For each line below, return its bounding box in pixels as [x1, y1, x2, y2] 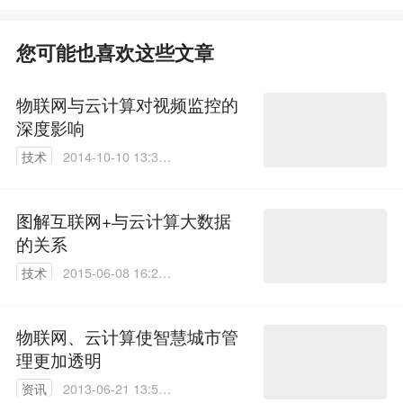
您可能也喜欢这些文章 [15, 39, 214, 67]
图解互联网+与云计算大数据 [15, 208, 231, 233]
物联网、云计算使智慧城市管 [15, 324, 238, 349]
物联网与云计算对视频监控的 [15, 92, 238, 117]
